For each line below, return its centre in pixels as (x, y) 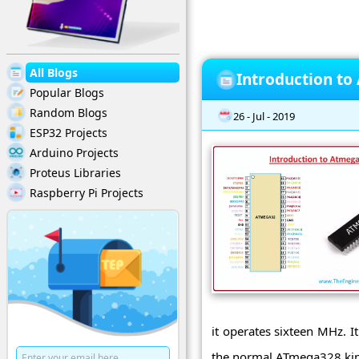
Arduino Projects (74, 152)
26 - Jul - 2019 (264, 116)
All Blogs (54, 72)
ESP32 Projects (69, 132)
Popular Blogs (67, 92)
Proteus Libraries (75, 172)
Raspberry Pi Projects (87, 192)
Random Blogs (69, 112)
